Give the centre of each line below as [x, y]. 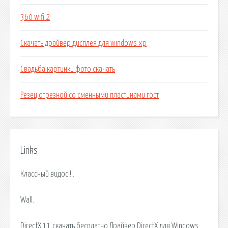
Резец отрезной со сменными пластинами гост [90, 95]
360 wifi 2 [35, 18]
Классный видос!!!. [47, 174]
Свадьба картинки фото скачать [68, 69]
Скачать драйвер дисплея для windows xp [83, 44]
